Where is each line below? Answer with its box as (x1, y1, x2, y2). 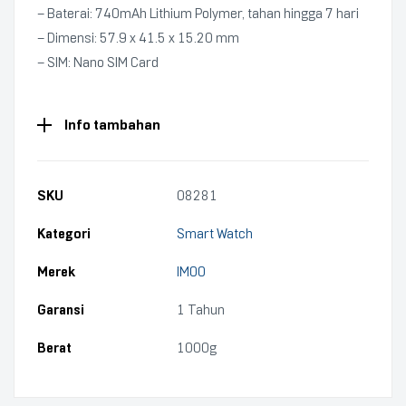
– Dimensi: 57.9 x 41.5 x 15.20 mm (37, 30, 239, 46)
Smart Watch (177, 226, 253, 242)
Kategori (37, 226, 91, 242)
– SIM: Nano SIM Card (37, 54, 159, 71)
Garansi (37, 302, 84, 318)
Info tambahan (64, 116, 160, 133)
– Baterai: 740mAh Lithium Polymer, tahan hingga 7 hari (37, 5, 359, 22)
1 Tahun (177, 302, 225, 318)
